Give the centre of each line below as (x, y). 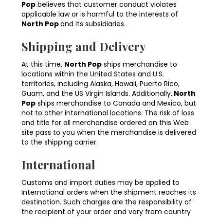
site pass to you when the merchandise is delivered (109, 133)
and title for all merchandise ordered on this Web (105, 123)
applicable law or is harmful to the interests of (100, 14)
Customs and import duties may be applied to (100, 183)
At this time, (43, 64)
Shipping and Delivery (84, 46)
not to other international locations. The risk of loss (108, 113)
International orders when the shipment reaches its (109, 192)
